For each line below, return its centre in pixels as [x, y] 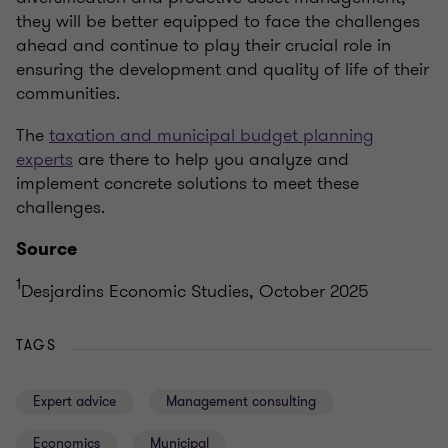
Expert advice [74, 402]
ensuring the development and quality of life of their [222, 69]
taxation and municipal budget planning [211, 135]
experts [44, 159]
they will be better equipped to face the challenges [218, 21]
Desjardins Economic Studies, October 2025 [195, 291]
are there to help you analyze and [211, 159]
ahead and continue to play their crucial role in [203, 45]
